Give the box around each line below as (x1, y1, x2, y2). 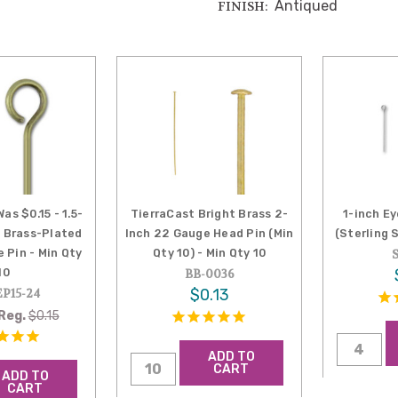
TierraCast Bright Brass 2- (130, 206, 289, 220)
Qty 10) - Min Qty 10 (153, 245, 267, 259)
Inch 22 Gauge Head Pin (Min (124, 226, 294, 240)
